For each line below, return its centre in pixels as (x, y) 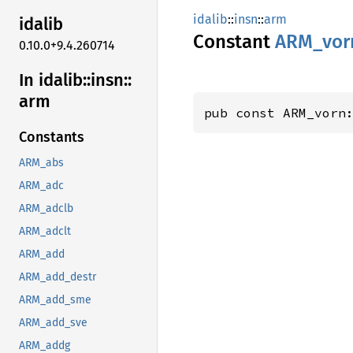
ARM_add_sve (53, 323)
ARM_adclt (45, 232)
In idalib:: (55, 80)
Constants (52, 137)
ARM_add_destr (58, 277)
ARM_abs (41, 163)
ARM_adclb (46, 209)
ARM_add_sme (55, 300)
